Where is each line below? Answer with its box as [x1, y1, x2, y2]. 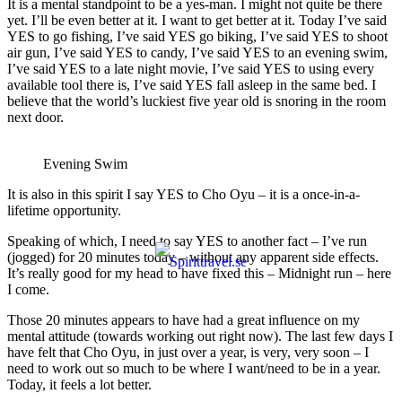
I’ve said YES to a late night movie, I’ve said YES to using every [7, 60, 374, 76]
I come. [7, 281, 49, 297]
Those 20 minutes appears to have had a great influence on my [7, 311, 360, 328]
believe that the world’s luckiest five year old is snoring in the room [7, 92, 386, 109]
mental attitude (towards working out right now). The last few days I [7, 328, 393, 344]
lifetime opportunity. [7, 202, 121, 218]
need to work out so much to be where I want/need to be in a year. [7, 360, 380, 376]
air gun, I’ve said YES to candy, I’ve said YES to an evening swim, [7, 44, 388, 60]
